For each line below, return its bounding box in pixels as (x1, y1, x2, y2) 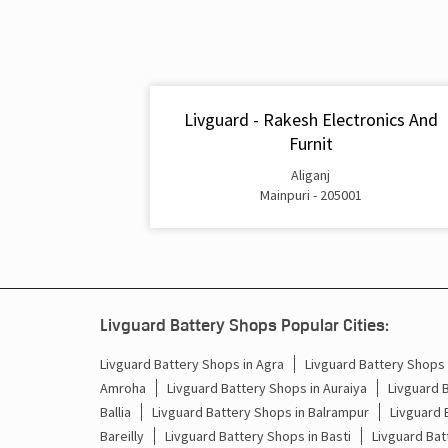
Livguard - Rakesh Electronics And (183, 108, 438, 132)
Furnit (288, 132, 333, 156)
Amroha (99, 378, 146, 397)
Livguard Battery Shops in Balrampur (151, 402, 369, 421)
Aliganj (291, 165, 330, 184)
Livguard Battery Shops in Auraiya (166, 378, 367, 397)
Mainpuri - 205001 (259, 185, 362, 204)
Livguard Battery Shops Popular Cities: (99, 314, 389, 335)
